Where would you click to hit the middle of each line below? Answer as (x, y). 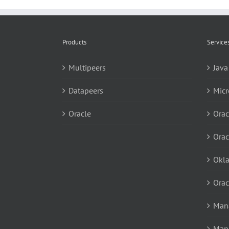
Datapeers (86, 90)
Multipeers (87, 67)
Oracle (80, 113)
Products (74, 42)
